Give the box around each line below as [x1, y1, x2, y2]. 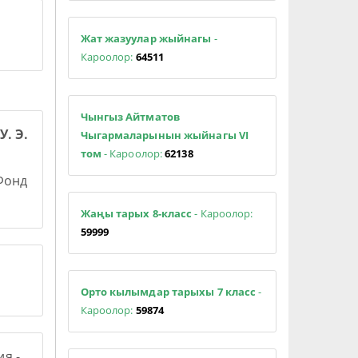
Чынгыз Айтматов [80, 109, 180, 124]
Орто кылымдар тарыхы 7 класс [80, 284, 259, 299]
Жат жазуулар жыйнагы [80, 30, 212, 46]
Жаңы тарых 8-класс [80, 205, 193, 221]
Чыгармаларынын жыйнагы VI [80, 127, 249, 142]
